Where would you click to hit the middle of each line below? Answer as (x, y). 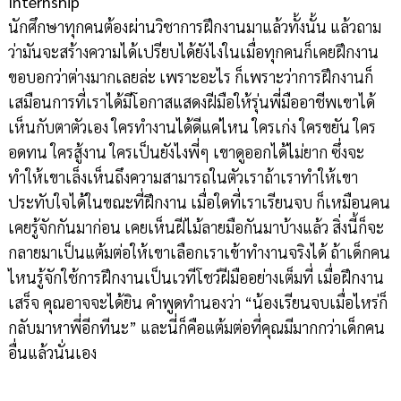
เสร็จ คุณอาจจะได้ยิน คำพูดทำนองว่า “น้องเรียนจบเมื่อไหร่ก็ (197, 303)
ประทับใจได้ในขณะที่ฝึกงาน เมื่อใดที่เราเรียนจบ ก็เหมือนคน (199, 202)
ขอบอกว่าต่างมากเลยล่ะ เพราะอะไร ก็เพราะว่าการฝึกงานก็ (190, 77)
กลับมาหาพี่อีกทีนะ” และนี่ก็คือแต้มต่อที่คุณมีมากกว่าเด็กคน (196, 328)
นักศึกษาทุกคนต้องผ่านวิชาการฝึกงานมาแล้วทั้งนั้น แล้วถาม (194, 27)
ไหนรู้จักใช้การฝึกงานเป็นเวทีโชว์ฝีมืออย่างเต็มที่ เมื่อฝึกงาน (196, 277)
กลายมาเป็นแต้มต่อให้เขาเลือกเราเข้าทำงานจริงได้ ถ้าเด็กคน (199, 252)
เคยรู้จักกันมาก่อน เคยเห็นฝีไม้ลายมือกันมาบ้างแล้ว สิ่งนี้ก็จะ (196, 227)
